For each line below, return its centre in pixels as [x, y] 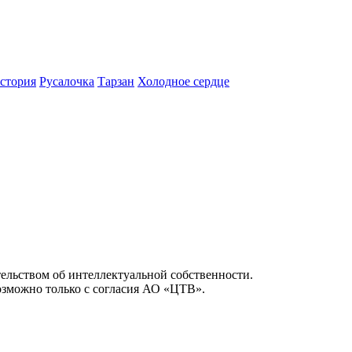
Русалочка [67, 82]
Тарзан [116, 82]
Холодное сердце [183, 82]
